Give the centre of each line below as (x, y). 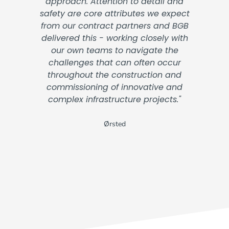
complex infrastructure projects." (114, 99)
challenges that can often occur (114, 63)
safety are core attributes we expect (114, 14)
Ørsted (114, 124)
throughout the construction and (114, 75)
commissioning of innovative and (114, 87)
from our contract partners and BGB (114, 26)
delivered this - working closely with (114, 38)
